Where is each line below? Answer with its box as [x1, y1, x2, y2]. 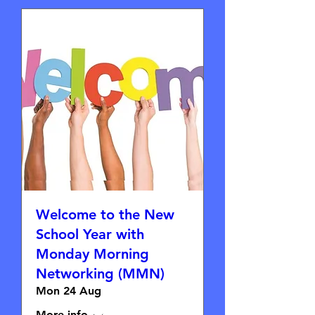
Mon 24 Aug [36, 284, 101, 298]
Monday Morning [36, 245, 149, 263]
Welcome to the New [36, 206, 174, 224]
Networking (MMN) [36, 265, 165, 283]
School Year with [36, 226, 144, 243]
